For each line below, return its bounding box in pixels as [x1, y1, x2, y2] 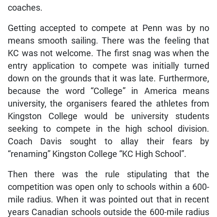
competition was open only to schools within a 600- [7, 182, 210, 192]
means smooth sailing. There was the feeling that [7, 36, 210, 46]
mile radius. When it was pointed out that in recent [7, 195, 210, 205]
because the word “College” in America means [7, 86, 210, 96]
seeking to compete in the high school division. [7, 124, 210, 134]
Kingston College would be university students [7, 111, 210, 122]
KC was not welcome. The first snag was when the [7, 48, 210, 59]
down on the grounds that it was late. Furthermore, [7, 74, 210, 84]
